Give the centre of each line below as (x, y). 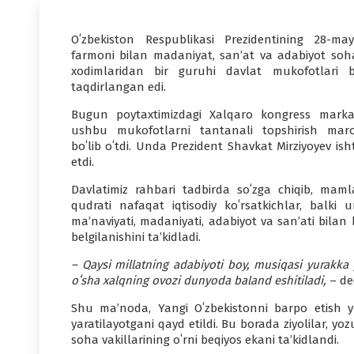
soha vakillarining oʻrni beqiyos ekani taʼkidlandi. (205, 340)
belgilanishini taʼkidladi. (136, 237)
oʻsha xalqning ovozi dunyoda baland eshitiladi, (199, 281)
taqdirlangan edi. (119, 87)
